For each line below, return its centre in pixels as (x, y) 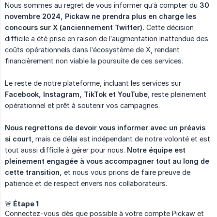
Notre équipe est (156, 150)
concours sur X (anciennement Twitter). (75, 27)
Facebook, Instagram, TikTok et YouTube (76, 94)
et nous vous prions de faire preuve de (126, 172)
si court (18, 139)
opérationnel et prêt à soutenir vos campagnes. (82, 105)
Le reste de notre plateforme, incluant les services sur (93, 83)
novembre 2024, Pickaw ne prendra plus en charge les (101, 16)
